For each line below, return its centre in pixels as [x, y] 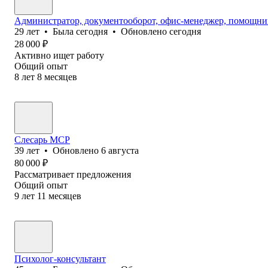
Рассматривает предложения [73, 174]
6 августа [120, 150]
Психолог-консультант [60, 258]
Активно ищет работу [59, 55]
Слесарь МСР [42, 139]
